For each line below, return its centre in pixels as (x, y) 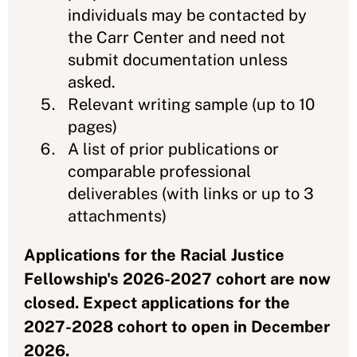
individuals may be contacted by (187, 15)
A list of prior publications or (173, 149)
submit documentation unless (178, 60)
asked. (92, 82)
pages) (92, 127)
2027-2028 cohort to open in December (177, 327)
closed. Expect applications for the (157, 303)
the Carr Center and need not (177, 37)
